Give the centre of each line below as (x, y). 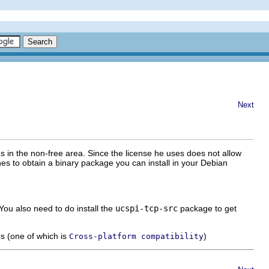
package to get (207, 208)
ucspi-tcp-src (147, 208)
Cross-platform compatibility (136, 236)
